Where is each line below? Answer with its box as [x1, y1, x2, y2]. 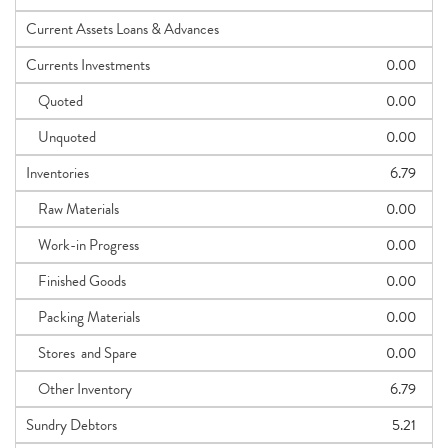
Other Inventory [26, 378, 132, 400]
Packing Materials [26, 306, 140, 328]
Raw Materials [26, 198, 119, 220]
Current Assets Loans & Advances [26, 18, 219, 40]
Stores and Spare [26, 342, 137, 364]
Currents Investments [26, 54, 150, 76]
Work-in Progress [26, 234, 139, 256]
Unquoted [26, 126, 96, 148]
